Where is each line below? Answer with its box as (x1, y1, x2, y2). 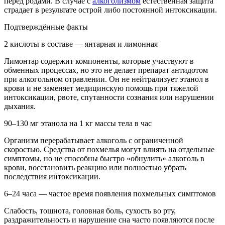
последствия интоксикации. (4, 172, 100, 181)
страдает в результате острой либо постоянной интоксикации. (4, 6, 217, 15)
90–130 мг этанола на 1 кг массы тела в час (4, 119, 152, 128)
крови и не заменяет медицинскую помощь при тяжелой (4, 84, 198, 93)
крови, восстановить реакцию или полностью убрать (4, 163, 186, 172)
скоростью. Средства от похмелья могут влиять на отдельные (4, 145, 214, 154)
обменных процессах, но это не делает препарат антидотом (4, 66, 208, 75)
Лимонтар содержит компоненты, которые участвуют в (4, 57, 194, 66)
